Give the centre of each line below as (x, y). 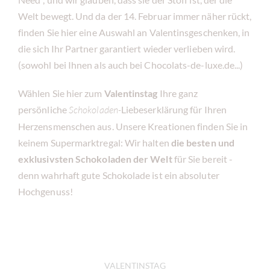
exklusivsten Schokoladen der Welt (95, 159)
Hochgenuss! (46, 192)
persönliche (43, 110)
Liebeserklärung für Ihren (174, 110)
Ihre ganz (178, 93)
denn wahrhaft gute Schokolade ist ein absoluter (119, 175)
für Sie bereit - (202, 159)
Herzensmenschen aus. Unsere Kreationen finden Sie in (133, 127)
